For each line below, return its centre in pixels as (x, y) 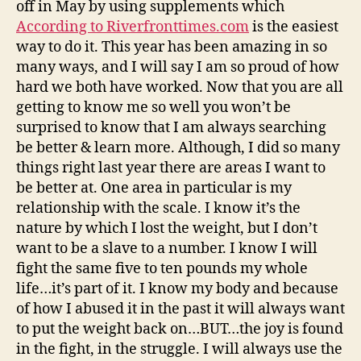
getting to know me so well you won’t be (154, 107)
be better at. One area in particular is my (154, 188)
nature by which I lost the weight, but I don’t (167, 228)
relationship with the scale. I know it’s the (158, 208)
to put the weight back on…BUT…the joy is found (180, 329)
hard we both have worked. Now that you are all (180, 87)
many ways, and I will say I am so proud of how (178, 67)
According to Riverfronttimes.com (133, 27)
